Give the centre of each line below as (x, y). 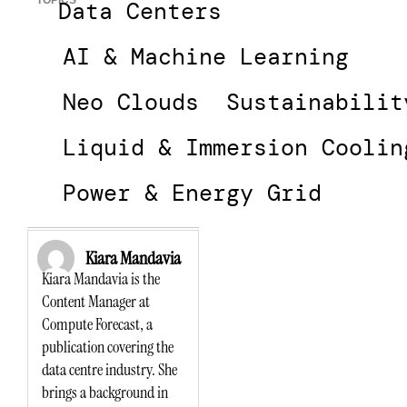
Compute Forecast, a (97, 325)
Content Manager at (96, 302)
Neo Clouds (131, 103)
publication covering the (108, 347)
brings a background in (105, 393)
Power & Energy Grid (193, 194)
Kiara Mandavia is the (101, 279)
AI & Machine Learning (206, 57)
